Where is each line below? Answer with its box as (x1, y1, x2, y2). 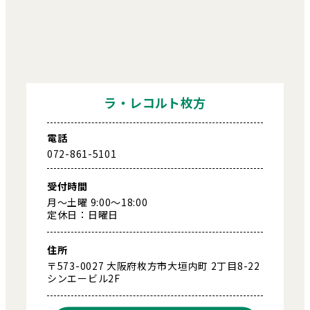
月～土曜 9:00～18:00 (47, 194, 148, 209)
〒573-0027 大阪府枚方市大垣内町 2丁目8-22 (47, 258, 260, 273)
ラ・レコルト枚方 (104, 93, 206, 111)
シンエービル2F (47, 271, 120, 285)
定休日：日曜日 (47, 207, 118, 221)
